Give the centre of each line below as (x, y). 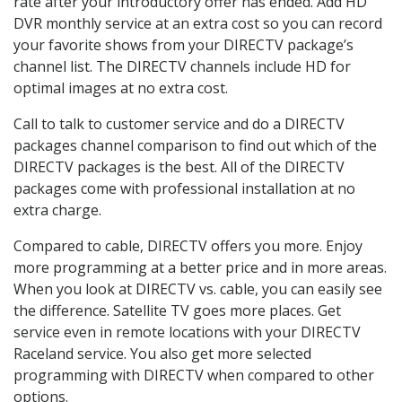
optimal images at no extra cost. (121, 87)
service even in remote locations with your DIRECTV (187, 332)
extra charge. (57, 210)
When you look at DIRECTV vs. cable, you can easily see (198, 288)
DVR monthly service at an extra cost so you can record (198, 23)
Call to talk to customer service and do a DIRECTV (179, 123)
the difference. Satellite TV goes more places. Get (177, 310)
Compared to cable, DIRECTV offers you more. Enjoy (188, 245)
